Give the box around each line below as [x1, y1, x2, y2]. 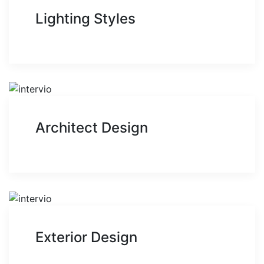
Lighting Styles [35, 9, 136, 27]
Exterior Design [35, 229, 137, 246]
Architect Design [35, 119, 148, 137]
